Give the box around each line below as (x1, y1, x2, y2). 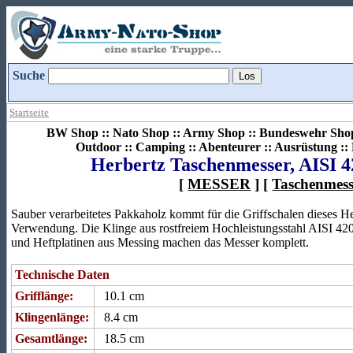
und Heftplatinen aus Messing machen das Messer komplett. (11, 236, 309, 249)
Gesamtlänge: (15, 332, 87, 345)
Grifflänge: (15, 289, 73, 303)
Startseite (9, 106, 49, 118)
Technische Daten (15, 268, 110, 281)
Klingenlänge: (15, 310, 89, 324)
